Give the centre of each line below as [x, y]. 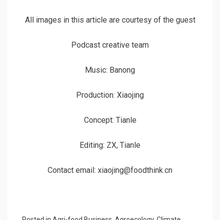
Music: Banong [110, 70]
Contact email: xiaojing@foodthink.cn [110, 170]
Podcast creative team [110, 45]
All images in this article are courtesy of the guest [110, 20]
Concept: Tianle [110, 120]
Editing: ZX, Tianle [110, 145]
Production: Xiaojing [110, 95]
